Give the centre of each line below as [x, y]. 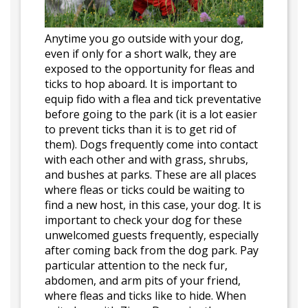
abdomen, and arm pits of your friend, [143, 280]
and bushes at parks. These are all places [151, 175]
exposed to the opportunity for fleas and [150, 69]
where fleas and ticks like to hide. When [145, 296]
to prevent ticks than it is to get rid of [141, 129]
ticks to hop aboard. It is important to [141, 84]
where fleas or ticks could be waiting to [145, 190]
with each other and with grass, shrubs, [146, 159]
